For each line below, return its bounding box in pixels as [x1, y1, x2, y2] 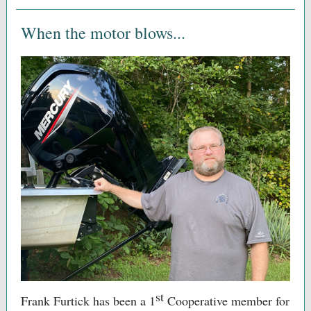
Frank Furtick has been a [21, 292, 149, 309]
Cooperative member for [164, 292, 289, 309]
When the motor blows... [21, 22, 185, 44]
